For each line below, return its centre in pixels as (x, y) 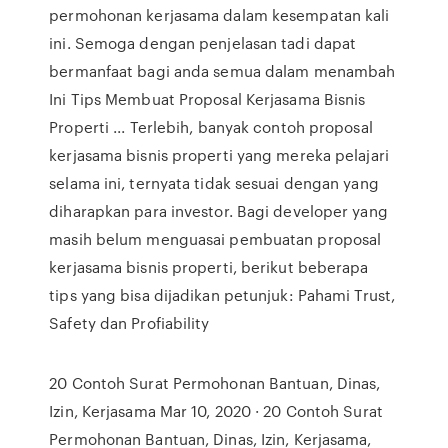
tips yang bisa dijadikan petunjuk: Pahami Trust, (222, 295)
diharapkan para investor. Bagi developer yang (218, 211)
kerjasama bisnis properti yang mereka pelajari (219, 155)
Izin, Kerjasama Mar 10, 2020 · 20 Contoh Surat (216, 411)
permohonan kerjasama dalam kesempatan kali (219, 15)
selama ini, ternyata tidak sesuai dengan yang (214, 183)
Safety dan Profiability (129, 323)
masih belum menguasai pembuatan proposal (215, 239)
